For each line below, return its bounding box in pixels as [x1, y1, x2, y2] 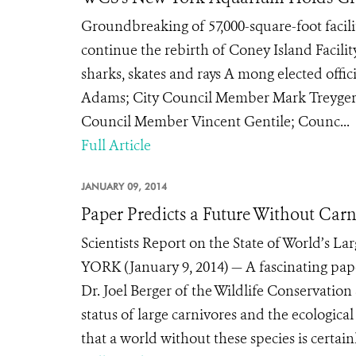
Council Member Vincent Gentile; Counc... [81, 112, 350, 131]
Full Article [81, 136, 151, 155]
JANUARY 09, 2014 [81, 180, 167, 192]
